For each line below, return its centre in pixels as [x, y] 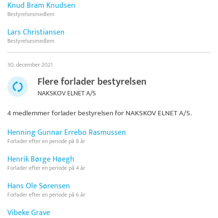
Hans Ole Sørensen [39, 186]
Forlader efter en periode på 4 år [46, 168]
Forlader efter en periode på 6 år [46, 195]
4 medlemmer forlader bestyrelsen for [66, 113]
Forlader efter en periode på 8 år [46, 141]
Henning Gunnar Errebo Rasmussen [67, 133]
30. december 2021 [30, 65]
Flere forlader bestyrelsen [92, 82]
